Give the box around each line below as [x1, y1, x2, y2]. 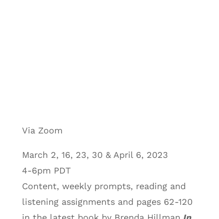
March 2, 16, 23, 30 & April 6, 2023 [22, 150, 168, 160]
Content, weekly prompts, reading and [22, 181, 186, 192]
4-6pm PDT [22, 165, 71, 176]
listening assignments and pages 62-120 [22, 197, 193, 207]
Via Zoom [22, 125, 63, 136]
